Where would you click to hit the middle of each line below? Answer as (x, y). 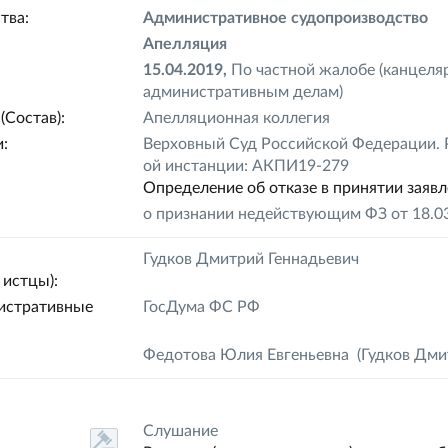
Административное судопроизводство (286, 18)
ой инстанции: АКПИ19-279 (246, 166)
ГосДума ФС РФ (202, 307)
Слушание (181, 431)
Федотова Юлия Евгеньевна (246, 355)
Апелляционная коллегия (237, 118)
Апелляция (185, 44)
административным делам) (243, 92)
